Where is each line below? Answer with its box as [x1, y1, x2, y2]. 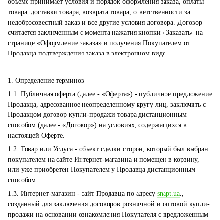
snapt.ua [157, 190, 180, 197]
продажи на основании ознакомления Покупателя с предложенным [8, 211, 208, 218]
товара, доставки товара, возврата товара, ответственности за [8, 8, 190, 16]
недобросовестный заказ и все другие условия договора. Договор [8, 19, 202, 26]
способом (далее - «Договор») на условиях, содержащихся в [8, 121, 187, 129]
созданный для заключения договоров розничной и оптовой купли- [8, 200, 210, 208]
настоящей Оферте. [8, 132, 65, 139]
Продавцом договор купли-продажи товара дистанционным [8, 111, 187, 118]
